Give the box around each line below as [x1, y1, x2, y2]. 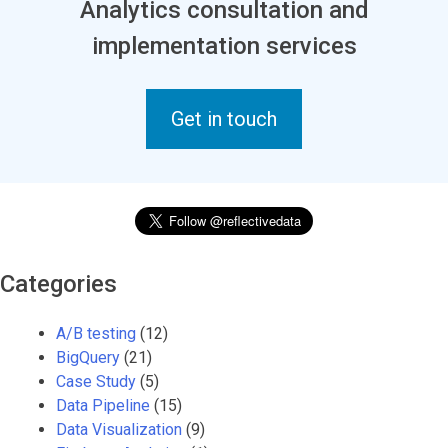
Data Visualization [56, 419, 182, 439]
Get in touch [171, 106, 277, 131]
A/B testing [56, 323, 136, 343]
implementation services [91, 31, 357, 60]
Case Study [56, 371, 136, 391]
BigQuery [56, 347, 120, 367]
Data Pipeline [56, 395, 150, 415]
